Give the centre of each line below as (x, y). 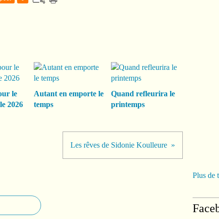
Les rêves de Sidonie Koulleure (119, 145)
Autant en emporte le (69, 94)
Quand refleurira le (143, 94)
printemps (128, 105)
